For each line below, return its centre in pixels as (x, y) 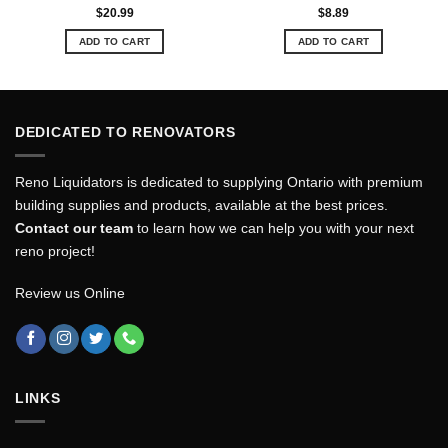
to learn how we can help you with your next (273, 228)
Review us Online (70, 293)
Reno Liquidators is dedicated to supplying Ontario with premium (219, 182)
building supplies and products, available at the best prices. (201, 205)
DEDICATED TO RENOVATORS (125, 132)
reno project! (55, 251)
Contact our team (74, 228)
